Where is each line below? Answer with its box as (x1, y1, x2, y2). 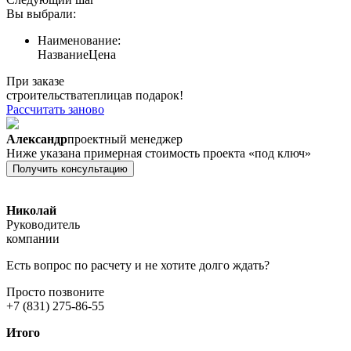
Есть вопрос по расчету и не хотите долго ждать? (6, 259, 270, 273)
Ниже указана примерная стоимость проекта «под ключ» (6, 147, 311, 161)
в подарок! (126, 89, 183, 103)
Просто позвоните (6, 285, 104, 299)
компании (6, 232, 60, 246)
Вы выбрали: (6, 7, 76, 21)
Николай (6, 204, 56, 218)
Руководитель (6, 218, 80, 232)
